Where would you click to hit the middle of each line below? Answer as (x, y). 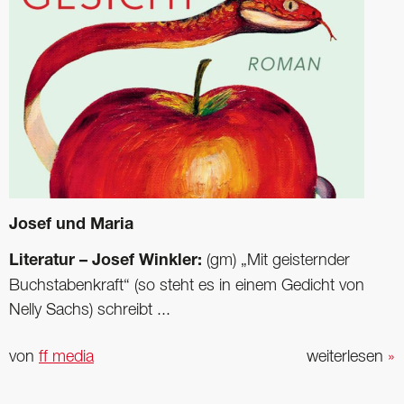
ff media (66, 358)
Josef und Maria (71, 226)
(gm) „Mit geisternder (278, 261)
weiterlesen (347, 358)
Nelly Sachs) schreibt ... (90, 311)
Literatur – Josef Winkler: (108, 262)
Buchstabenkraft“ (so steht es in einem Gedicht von (187, 286)
